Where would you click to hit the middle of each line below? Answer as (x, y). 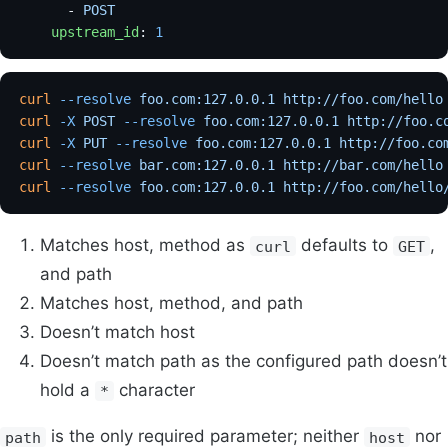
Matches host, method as (145, 245)
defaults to (345, 245)
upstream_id (79, 31)
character (155, 390)
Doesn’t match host (117, 332)
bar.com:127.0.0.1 (203, 165)
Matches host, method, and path (171, 303)
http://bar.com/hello (359, 165)
